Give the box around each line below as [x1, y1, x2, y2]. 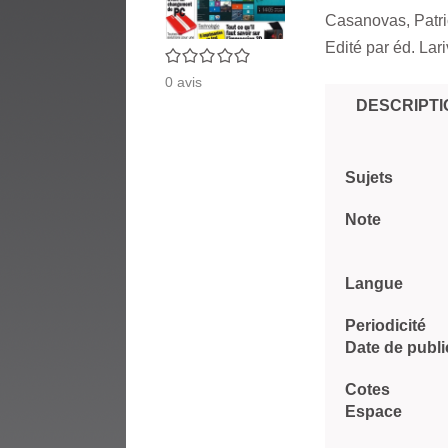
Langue [345, 275, 403, 292]
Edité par [325, 39, 393, 56]
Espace [345, 403, 402, 420]
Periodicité [345, 317, 426, 334]
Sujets [345, 169, 393, 186]
